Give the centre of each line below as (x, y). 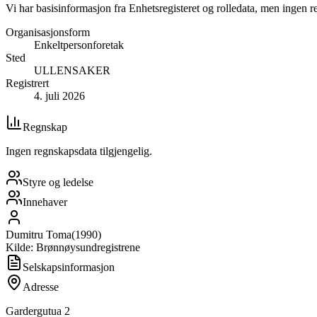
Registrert (27, 83)
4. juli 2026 (59, 96)
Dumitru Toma (39, 234)
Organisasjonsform (48, 32)
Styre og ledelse (58, 182)
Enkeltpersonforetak (79, 45)
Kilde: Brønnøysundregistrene (73, 247)
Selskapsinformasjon (69, 267)
